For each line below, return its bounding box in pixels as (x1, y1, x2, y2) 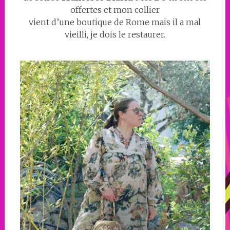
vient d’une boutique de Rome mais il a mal (29, 16, 201, 27)
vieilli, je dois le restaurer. (64, 29, 165, 40)
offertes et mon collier (70, 4, 160, 15)
